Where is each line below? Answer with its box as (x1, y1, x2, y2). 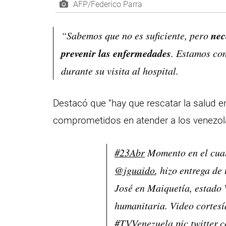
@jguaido (115, 163, 155, 177)
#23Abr (115, 145, 145, 159)
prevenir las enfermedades (61, 46, 172, 61)
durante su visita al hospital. (61, 64, 179, 78)
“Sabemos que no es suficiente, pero (61, 29, 211, 42)
